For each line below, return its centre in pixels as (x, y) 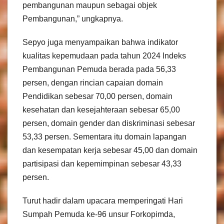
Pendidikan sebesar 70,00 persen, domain (97, 96)
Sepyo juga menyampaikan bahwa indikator (100, 42)
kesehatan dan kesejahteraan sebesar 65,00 (101, 110)
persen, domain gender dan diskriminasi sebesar (109, 123)
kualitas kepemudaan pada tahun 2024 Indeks (104, 56)
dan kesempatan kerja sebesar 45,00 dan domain (110, 150)
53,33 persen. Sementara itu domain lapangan (104, 137)
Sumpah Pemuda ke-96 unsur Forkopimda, (99, 214)
